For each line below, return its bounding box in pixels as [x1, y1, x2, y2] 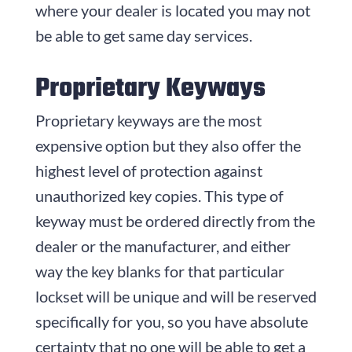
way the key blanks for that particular [35, 261, 284, 280]
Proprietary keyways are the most [35, 110, 262, 130]
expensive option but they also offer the [35, 135, 301, 155]
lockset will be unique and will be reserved [35, 286, 317, 306]
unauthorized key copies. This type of [35, 185, 284, 205]
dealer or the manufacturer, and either [35, 236, 291, 255]
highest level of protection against [35, 160, 262, 180]
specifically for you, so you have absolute [35, 311, 308, 331]
